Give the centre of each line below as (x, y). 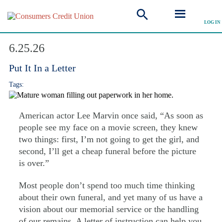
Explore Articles (53, 26)
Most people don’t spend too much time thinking (107, 185)
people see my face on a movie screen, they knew (108, 128)
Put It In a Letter (42, 68)
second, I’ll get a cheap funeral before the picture (108, 151)
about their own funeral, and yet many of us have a (111, 197)
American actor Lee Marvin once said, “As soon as (111, 116)
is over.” (34, 163)
